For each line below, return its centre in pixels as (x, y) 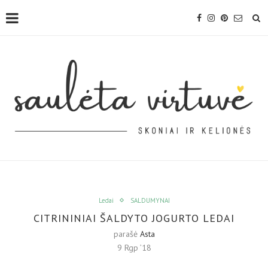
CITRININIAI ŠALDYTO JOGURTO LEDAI (134, 218)
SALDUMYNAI (150, 200)
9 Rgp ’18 (134, 247)
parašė (127, 234)
